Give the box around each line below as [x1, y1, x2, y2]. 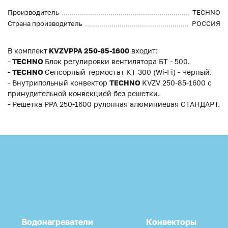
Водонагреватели [21, 216, 93, 227]
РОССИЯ [192, 19, 220, 28]
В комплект [8, 46, 47, 55]
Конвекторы [146, 216, 196, 227]
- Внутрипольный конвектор [8, 78, 109, 88]
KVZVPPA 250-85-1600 [47, 46, 129, 55]
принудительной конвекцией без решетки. [8, 89, 160, 98]
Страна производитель [8, 19, 82, 28]
